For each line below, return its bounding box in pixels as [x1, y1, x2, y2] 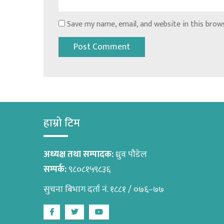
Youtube [102, 205, 133, 220]
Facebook [53, 205, 88, 220]
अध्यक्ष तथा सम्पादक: [43, 147, 115, 162]
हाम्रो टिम [43, 114, 80, 133]
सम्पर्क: [43, 162, 68, 177]
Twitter [77, 205, 106, 220]
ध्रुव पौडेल [115, 147, 147, 162]
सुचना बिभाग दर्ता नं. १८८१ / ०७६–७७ [43, 182, 164, 197]
